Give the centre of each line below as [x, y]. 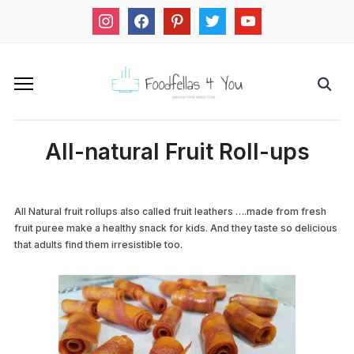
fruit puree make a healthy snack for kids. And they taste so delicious [175, 228]
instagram [117, 15]
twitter [215, 15]
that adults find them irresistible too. [98, 245]
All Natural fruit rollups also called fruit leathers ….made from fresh [170, 212]
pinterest [186, 15]
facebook [151, 15]
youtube [255, 15]
